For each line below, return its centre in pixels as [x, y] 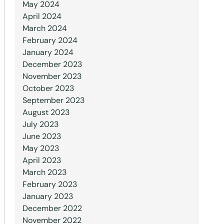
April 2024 [42, 16]
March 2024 [44, 28]
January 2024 [48, 52]
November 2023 [52, 76]
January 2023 [47, 196]
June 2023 [41, 136]
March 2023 [44, 172]
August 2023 [46, 112]
